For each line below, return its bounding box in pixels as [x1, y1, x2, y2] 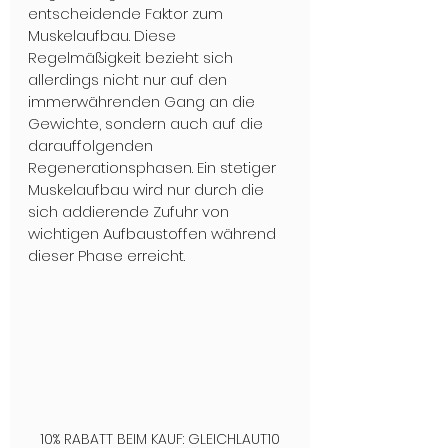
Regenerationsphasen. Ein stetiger [28, 157, 280, 179]
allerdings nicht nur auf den [28, 69, 231, 91]
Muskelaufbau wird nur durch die [28, 179, 268, 201]
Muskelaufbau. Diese [28, 25, 180, 47]
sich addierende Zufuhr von [28, 201, 233, 223]
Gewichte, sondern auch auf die [28, 113, 267, 135]
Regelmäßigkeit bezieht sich [28, 47, 237, 69]
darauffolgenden [28, 135, 157, 157]
